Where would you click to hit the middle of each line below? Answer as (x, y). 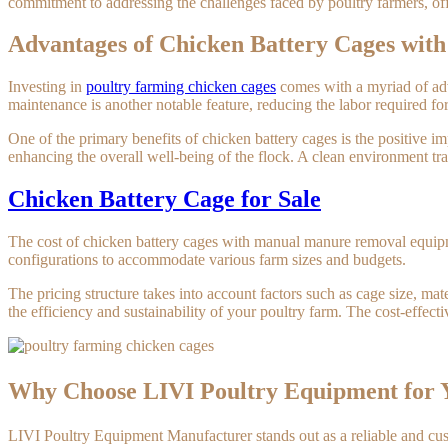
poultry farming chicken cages (181, 87)
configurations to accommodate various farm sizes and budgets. (207, 260)
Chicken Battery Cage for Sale (164, 199)
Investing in (47, 87)
